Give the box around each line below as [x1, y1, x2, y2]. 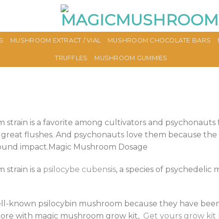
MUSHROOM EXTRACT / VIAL [10, 37, 101, 44]
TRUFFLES [55, 54, 88, 62]
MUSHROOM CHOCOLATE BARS [108, 37, 211, 44]
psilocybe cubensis [43, 164, 116, 174]
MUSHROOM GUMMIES [94, 54, 168, 62]
